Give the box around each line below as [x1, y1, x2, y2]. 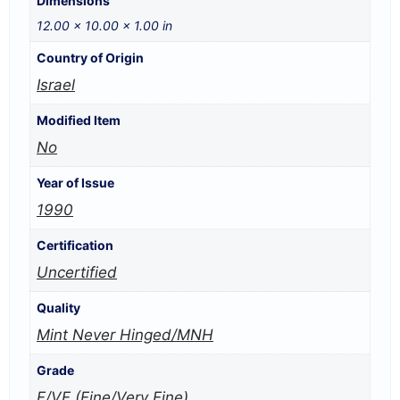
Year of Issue [37, 175, 114, 191]
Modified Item [37, 112, 121, 129]
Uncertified [37, 263, 117, 282]
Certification [37, 237, 113, 254]
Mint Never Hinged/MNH [37, 326, 213, 345]
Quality [37, 300, 80, 316]
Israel [37, 76, 75, 95]
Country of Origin [37, 50, 144, 66]
